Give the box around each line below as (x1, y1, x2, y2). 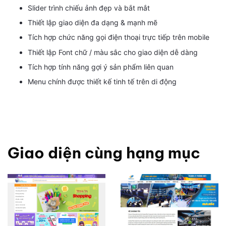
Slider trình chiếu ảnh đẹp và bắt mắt (28, 3, 150, 12)
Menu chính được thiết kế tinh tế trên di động (28, 77, 177, 86)
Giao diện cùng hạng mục (8, 143, 200, 163)
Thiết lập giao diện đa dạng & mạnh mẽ (28, 18, 157, 27)
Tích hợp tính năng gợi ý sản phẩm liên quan (28, 63, 174, 72)
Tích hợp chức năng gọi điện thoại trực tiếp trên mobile (28, 33, 209, 42)
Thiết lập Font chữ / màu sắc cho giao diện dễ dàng (28, 47, 198, 56)
